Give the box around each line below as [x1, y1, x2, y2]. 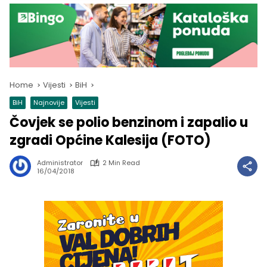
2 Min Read [103, 158, 140, 168]
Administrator [37, 158, 83, 168]
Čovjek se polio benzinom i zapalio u [10, 113, 248, 132]
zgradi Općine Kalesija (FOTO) [10, 131, 211, 150]
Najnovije [33, 98, 64, 108]
